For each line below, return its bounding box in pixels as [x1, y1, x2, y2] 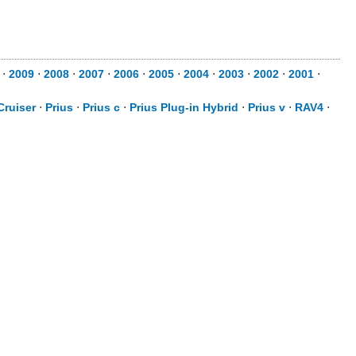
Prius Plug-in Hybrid [130, 101, 238, 114]
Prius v [248, 101, 285, 114]
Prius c [83, 101, 120, 114]
